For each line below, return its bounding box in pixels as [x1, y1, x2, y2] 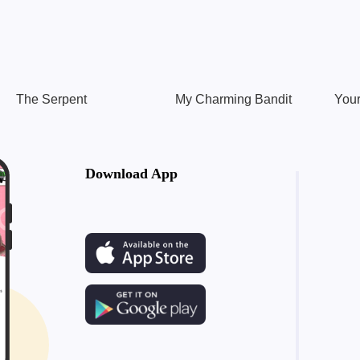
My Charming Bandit [175, 92, 292, 106]
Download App [85, 166, 178, 182]
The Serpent [16, 92, 87, 106]
